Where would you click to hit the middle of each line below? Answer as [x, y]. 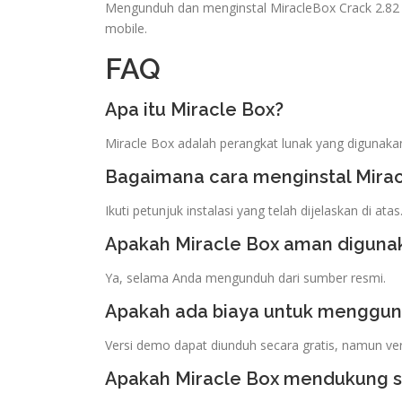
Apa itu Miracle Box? [194, 109]
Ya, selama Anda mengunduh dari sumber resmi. [245, 277]
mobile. [126, 28]
